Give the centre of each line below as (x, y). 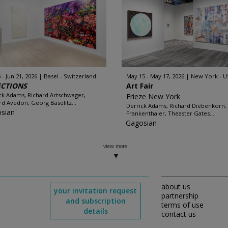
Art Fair (140, 86)
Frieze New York (153, 96)
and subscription (95, 201)
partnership (180, 196)
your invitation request (96, 191)
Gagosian (141, 123)
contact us (178, 214)
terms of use (182, 205)
